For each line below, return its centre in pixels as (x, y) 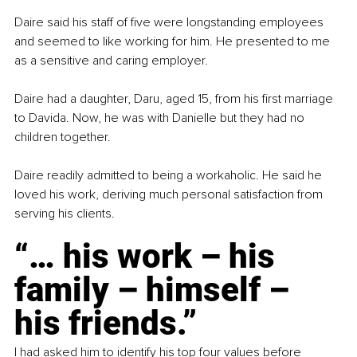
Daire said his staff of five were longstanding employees (171, 23)
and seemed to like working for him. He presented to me (174, 42)
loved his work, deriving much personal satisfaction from (170, 195)
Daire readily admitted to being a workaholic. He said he (170, 176)
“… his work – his (149, 257)
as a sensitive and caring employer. (111, 61)
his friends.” (106, 324)
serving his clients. (65, 214)
